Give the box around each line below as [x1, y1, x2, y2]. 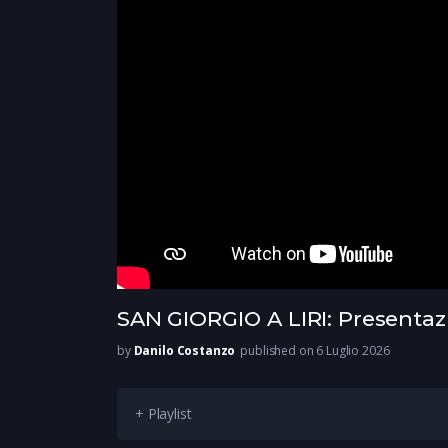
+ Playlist [135, 404, 192, 424]
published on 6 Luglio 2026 [240, 342, 390, 360]
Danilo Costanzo [133, 342, 236, 360]
